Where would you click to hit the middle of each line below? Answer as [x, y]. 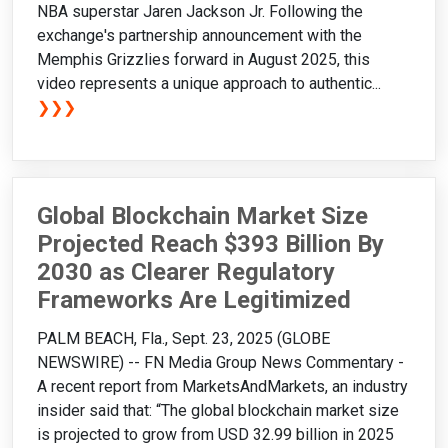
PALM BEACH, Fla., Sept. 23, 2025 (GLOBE [183, 339]
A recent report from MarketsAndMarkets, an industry [222, 387]
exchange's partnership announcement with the [199, 36]
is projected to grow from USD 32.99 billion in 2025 [215, 435]
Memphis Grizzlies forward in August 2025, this [203, 60]
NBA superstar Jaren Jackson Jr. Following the [200, 12]
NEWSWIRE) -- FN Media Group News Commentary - [220, 363]
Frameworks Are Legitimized [194, 300]
